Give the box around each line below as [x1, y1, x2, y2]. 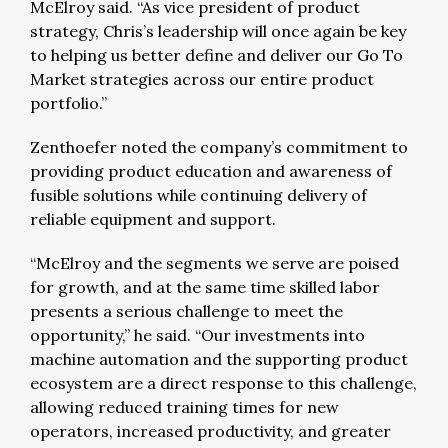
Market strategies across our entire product [30, 69, 374, 89]
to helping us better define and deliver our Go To [30, 45, 403, 65]
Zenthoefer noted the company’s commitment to [30, 137, 408, 157]
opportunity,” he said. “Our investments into [30, 325, 365, 345]
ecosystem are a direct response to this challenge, [30, 373, 417, 393]
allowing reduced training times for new [30, 397, 339, 417]
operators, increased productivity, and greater [30, 421, 391, 441]
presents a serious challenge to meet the [30, 301, 343, 321]
